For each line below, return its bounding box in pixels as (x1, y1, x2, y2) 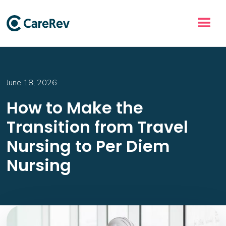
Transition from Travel (7, 116, 189, 138)
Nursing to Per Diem (7, 135, 170, 157)
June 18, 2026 (7, 77, 58, 88)
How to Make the (7, 96, 144, 119)
